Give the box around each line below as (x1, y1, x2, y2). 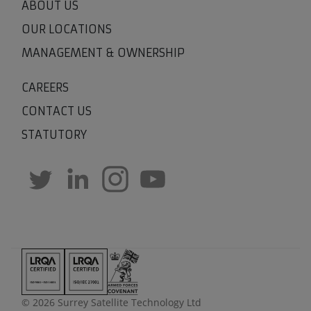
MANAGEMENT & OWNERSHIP (22, 45, 185, 60)
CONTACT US (22, 103, 92, 118)
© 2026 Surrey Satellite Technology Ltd (22, 296, 201, 310)
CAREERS (22, 80, 69, 94)
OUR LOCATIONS (22, 22, 112, 36)
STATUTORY (22, 127, 87, 142)
